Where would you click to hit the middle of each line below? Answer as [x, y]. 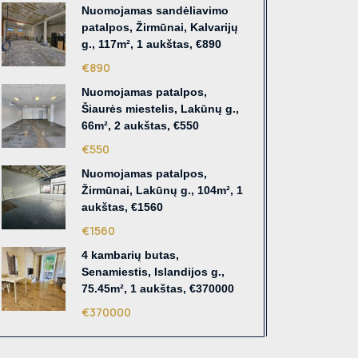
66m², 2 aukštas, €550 [140, 126]
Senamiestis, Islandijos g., [153, 272]
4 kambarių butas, [130, 255]
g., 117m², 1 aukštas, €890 [151, 44]
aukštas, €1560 [122, 207]
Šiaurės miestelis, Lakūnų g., [160, 109]
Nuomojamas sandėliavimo [155, 11]
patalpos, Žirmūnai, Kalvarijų [160, 28]
